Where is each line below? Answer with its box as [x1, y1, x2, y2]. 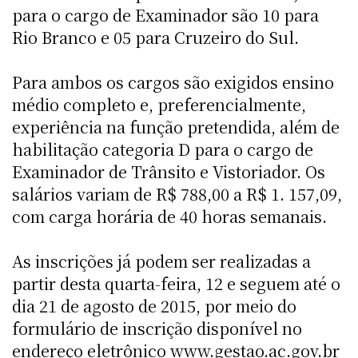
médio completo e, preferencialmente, [12, 92, 306, 116]
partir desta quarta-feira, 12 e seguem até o [12, 271, 340, 295]
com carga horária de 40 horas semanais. [12, 204, 327, 228]
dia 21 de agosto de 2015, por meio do [12, 293, 296, 317]
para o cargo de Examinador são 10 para [12, 2, 319, 26]
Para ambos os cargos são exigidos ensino [12, 70, 334, 93]
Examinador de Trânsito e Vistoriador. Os [12, 159, 325, 183]
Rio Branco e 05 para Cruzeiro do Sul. [12, 25, 299, 49]
